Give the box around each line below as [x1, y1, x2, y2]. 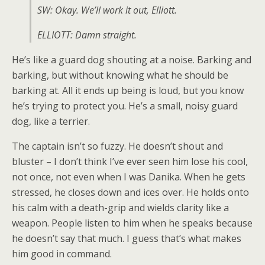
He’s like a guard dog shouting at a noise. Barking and [12, 53, 251, 66]
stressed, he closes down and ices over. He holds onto [12, 186, 249, 199]
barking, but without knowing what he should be [12, 69, 228, 82]
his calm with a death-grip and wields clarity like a [12, 201, 229, 214]
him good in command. [12, 247, 112, 260]
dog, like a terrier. [12, 115, 90, 128]
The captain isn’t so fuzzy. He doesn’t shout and [12, 140, 223, 153]
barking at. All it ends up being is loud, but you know [12, 84, 244, 97]
